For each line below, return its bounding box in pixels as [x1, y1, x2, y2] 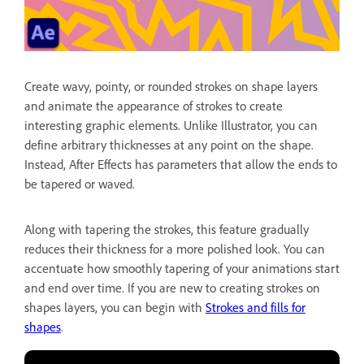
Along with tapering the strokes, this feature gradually [24, 222, 309, 238]
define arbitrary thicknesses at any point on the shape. [24, 137, 314, 154]
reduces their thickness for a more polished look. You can [24, 241, 325, 258]
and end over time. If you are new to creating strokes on [24, 280, 320, 297]
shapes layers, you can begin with [24, 300, 206, 316]
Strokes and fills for [206, 300, 305, 316]
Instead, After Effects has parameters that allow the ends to [24, 157, 337, 173]
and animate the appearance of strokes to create [24, 98, 283, 115]
